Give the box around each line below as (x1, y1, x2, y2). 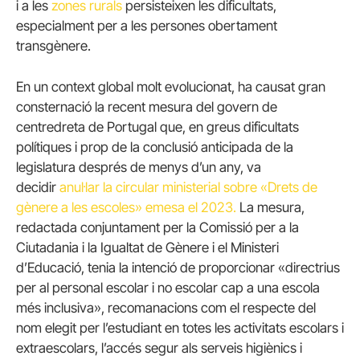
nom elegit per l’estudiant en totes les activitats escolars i (16, 319, 344, 336)
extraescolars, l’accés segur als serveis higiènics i (16, 339, 302, 356)
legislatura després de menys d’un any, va (16, 158, 261, 175)
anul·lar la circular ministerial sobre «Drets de (59, 178, 317, 195)
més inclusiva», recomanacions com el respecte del (16, 299, 316, 316)
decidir (16, 178, 59, 195)
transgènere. (16, 37, 91, 54)
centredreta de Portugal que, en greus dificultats (16, 118, 299, 135)
